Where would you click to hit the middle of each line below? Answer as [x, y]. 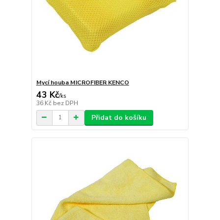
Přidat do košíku [119, 117]
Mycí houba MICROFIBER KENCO [82, 82]
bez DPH [65, 103]
